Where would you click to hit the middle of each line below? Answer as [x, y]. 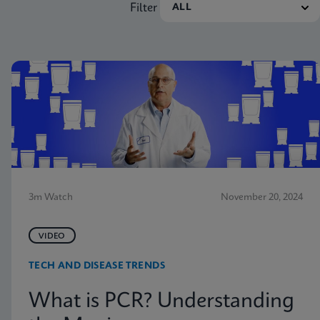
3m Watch [51, 197]
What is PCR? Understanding [161, 301]
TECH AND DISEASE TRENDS [97, 266]
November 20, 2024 [262, 197]
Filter [144, 8]
